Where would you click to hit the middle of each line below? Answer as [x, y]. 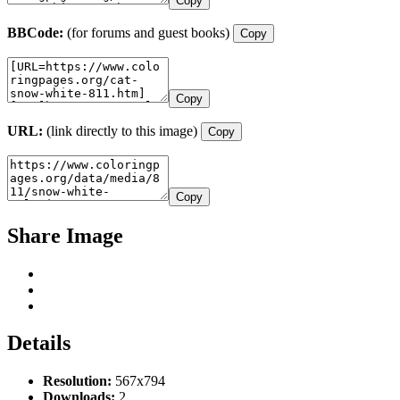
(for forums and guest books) [148, 32]
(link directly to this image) [122, 130]
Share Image [65, 235]
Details [39, 343]
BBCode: [35, 32]
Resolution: [77, 381]
